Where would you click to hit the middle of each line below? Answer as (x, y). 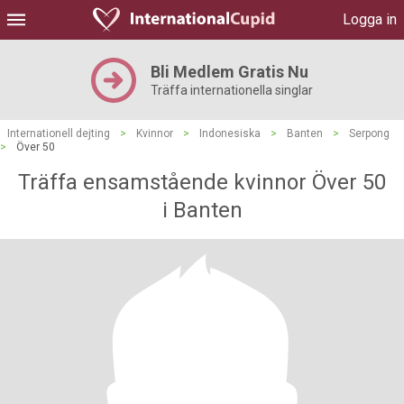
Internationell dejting (59, 133)
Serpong (369, 133)
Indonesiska (230, 133)
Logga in (370, 19)
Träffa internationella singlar (232, 90)
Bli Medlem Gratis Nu (230, 72)
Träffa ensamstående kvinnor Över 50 (202, 182)
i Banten (202, 210)
